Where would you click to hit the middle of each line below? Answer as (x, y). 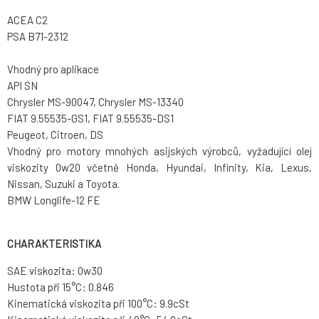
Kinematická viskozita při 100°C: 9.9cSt (98, 304)
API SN (22, 86)
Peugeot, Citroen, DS (55, 135)
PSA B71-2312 (38, 37)
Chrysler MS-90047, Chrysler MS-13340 (95, 102)
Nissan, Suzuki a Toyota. (63, 184)
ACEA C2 (27, 20)
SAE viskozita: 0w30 (55, 271)
